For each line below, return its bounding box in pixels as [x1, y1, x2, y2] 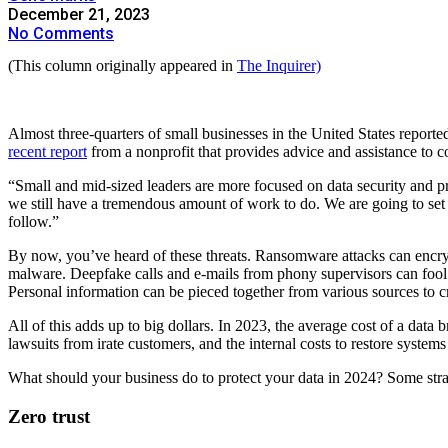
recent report [8, 143, 87, 160]
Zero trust [8, 405, 90, 427]
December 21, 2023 [8, 5, 150, 24]
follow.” [8, 213, 59, 230]
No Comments [8, 24, 114, 43]
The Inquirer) [237, 57, 321, 74]
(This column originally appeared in [8, 57, 237, 74]
